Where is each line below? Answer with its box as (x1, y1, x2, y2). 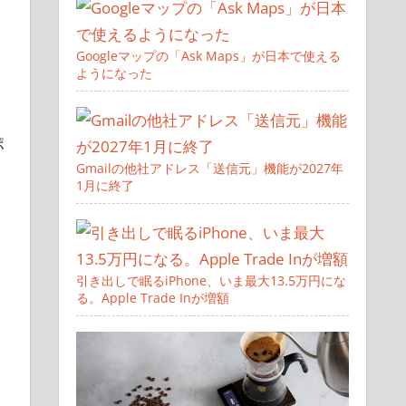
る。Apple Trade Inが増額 (75, 289, 229, 307)
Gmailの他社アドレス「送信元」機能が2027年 (75, 159, 343, 178)
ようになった (75, 64, 152, 82)
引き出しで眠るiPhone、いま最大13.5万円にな (75, 272, 346, 290)
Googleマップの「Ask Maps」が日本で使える (75, 47, 341, 65)
